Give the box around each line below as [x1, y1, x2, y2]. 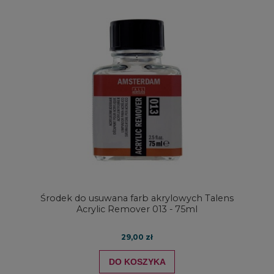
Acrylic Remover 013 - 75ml [76, 203, 198, 215]
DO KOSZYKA [108, 256, 166, 267]
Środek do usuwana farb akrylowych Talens [40, 192, 234, 204]
